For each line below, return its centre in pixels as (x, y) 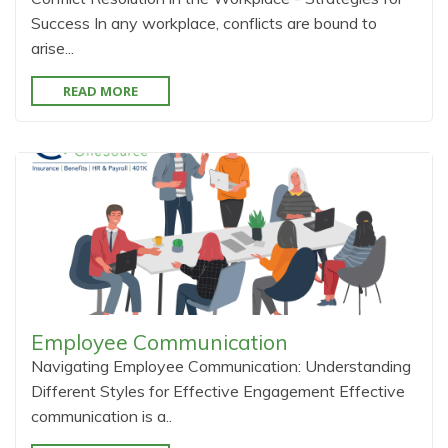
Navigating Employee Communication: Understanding (221, 366)
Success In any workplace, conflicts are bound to (204, 23)
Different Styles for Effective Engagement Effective (218, 391)
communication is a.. (101, 416)
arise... (52, 48)
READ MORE (100, 91)
